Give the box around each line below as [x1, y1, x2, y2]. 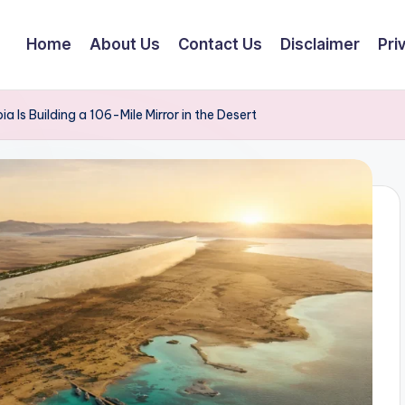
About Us [89, 34, 160, 53]
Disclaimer [280, 34, 360, 53]
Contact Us [178, 34, 262, 53]
